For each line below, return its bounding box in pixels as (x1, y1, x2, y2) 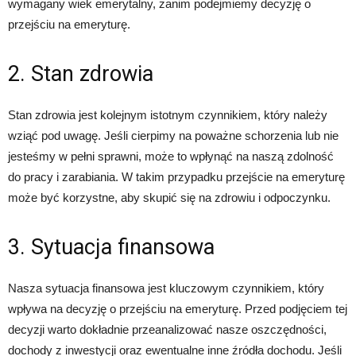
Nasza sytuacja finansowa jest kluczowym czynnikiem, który (8, 281, 324, 296)
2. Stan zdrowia (8, 61, 153, 87)
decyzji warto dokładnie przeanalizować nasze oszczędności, (8, 323, 327, 337)
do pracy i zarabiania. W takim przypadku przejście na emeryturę (8, 170, 345, 184)
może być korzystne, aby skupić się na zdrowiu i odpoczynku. (8, 191, 331, 205)
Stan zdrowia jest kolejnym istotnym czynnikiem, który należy (8, 108, 327, 122)
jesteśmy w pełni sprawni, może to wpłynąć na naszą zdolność (8, 149, 334, 164)
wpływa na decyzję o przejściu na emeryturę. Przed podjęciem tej (8, 302, 347, 316)
